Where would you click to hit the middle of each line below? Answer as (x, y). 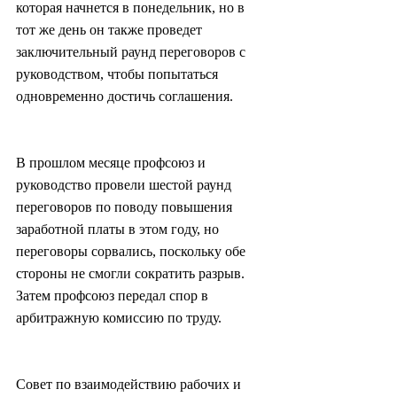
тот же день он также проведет (111, 30)
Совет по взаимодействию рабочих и (130, 385)
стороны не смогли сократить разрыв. (132, 274)
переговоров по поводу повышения (126, 207)
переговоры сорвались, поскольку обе (132, 252)
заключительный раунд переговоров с (132, 52)
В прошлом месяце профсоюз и (113, 163)
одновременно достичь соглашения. (125, 97)
